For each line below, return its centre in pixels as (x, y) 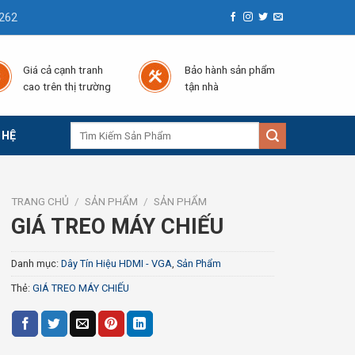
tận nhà (201, 87)
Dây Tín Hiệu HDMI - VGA (116, 264)
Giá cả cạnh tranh (63, 70)
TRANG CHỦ (40, 201)
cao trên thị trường (67, 87)
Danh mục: (36, 264)
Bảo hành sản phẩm (229, 70)
